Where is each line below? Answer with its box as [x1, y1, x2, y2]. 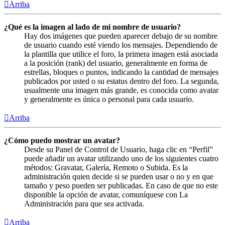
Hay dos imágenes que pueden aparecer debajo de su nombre [24, 31, 217, 40]
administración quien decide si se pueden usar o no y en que [24, 172, 213, 181]
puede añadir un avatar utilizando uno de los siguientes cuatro [24, 154, 218, 163]
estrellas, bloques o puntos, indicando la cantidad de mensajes [24, 67, 218, 76]
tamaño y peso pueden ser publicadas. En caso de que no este [24, 181, 218, 190]
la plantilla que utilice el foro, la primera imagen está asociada [24, 49, 218, 58]
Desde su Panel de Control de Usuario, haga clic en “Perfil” [24, 145, 213, 154]
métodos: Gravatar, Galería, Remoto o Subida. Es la [24, 163, 188, 172]
